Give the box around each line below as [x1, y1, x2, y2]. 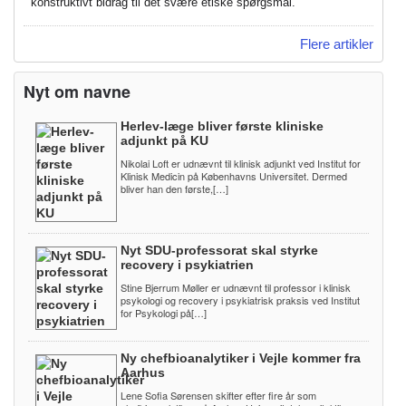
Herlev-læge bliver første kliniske [121, 118, 324, 133]
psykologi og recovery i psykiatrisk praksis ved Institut [121, 292, 360, 307]
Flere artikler [300, 35, 373, 52]
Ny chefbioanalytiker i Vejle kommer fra [121, 350, 361, 365]
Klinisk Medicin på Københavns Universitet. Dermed [121, 168, 347, 183]
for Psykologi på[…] [121, 304, 207, 320]
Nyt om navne [24, 79, 130, 103]
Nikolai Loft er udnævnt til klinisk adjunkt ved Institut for [121, 155, 361, 170]
